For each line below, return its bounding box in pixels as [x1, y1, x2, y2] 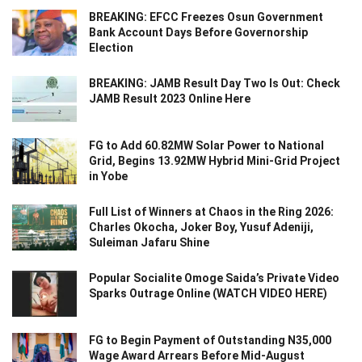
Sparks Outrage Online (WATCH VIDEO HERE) [89, 286, 327, 300]
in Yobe [89, 169, 128, 183]
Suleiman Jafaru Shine [89, 235, 209, 249]
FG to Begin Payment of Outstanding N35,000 [89, 334, 331, 347]
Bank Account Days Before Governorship [89, 25, 308, 39]
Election [89, 40, 133, 54]
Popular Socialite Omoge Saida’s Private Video [89, 271, 339, 284]
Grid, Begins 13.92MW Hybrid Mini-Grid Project [89, 154, 340, 167]
